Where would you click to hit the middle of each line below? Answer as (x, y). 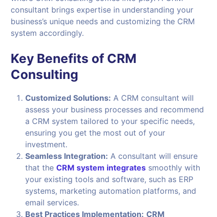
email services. (52, 203)
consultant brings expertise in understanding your (102, 10)
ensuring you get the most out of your (95, 133)
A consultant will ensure (153, 156)
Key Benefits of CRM (74, 59)
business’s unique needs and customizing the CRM (103, 22)
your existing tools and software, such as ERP (109, 179)
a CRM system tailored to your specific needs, (110, 121)
